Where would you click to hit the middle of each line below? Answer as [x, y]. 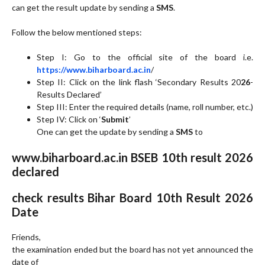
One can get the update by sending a [106, 131]
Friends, [26, 237]
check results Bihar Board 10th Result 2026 [132, 197]
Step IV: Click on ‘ [69, 119]
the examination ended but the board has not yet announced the [132, 249]
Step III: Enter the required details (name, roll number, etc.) [145, 106]
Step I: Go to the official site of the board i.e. [145, 57]
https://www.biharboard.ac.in [94, 69]
